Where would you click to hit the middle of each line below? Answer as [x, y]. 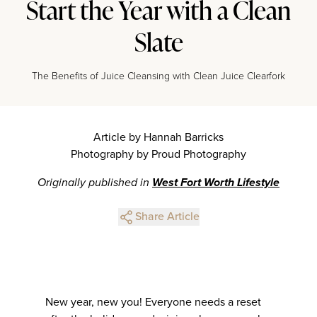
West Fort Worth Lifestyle [216, 182]
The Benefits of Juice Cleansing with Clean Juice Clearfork [158, 76]
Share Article [167, 216]
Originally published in [95, 182]
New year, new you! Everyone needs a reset [153, 302]
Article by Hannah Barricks [158, 137]
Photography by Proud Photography [158, 154]
